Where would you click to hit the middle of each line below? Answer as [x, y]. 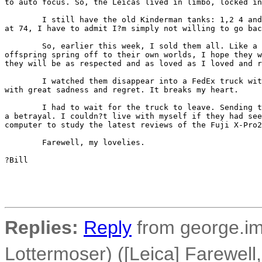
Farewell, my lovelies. [75, 142]
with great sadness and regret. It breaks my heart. [122, 90]
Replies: [42, 227]
